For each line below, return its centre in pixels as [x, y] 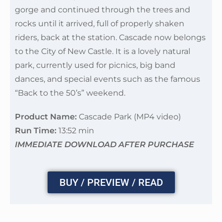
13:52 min [75, 131]
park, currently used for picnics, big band [95, 65]
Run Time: [36, 131]
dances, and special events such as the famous [108, 79]
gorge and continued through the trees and [103, 10]
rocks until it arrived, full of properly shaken [100, 24]
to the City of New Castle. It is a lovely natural [103, 51]
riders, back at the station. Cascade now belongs [110, 37]
